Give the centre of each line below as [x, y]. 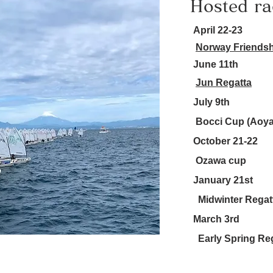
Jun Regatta [224, 83]
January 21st [223, 180]
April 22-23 [218, 30]
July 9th [211, 102]
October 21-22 [225, 141]
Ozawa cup [220, 161]
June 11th [216, 64]
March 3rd [216, 219]
